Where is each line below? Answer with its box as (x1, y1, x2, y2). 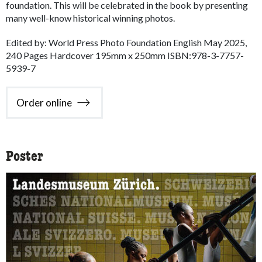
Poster (6, 150, 43, 165)
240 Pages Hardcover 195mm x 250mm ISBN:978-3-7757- (6, 50, 244, 61)
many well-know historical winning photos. (6, 12, 175, 24)
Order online (16, 96, 72, 109)
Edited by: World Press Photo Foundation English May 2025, (6, 37, 247, 49)
